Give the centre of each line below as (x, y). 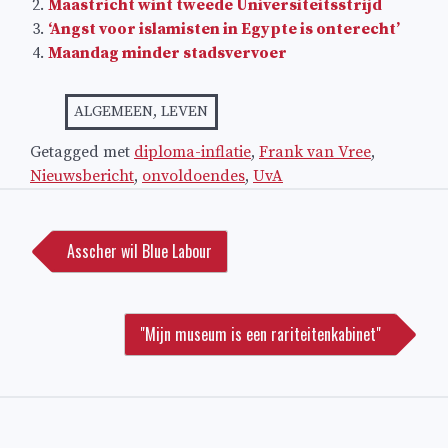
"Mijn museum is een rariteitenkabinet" (260, 334)
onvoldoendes (193, 176)
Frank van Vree (315, 152)
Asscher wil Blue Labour (139, 251)
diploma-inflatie (192, 152)
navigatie (72, 234)
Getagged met (82, 152)
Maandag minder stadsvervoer (167, 53)
